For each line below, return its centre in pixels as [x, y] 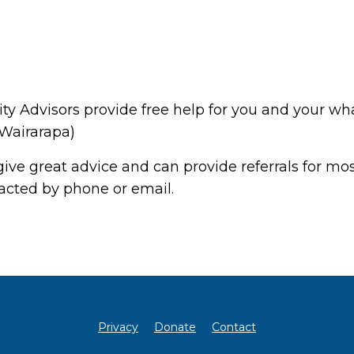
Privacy [118, 328]
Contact [234, 328]
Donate [175, 328]
